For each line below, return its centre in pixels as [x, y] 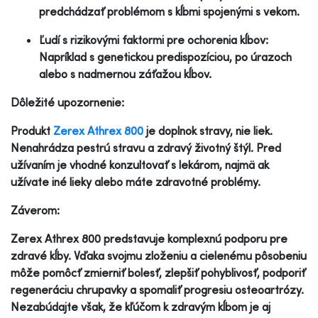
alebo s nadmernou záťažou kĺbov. [125, 73]
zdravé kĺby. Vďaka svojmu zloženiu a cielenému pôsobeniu [159, 255]
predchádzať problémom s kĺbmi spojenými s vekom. [169, 11]
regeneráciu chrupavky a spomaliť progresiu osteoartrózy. [157, 289]
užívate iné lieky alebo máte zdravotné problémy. [136, 181]
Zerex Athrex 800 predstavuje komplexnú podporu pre [149, 238]
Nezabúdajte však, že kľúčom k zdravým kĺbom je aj [141, 306]
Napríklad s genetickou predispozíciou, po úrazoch [165, 56]
